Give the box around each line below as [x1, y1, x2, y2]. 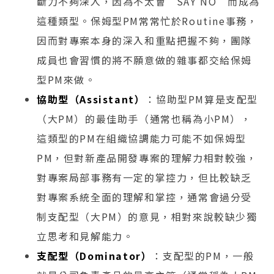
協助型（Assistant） [37, 91, 146, 106]
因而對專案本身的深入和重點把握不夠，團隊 [37, 32, 253, 48]
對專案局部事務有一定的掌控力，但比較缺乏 [37, 169, 253, 185]
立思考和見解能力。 [37, 228, 134, 243]
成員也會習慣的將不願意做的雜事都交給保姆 [37, 52, 253, 67]
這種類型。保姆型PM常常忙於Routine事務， [37, 13, 258, 28]
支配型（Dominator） [37, 248, 152, 263]
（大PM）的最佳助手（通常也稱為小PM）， [37, 111, 252, 126]
